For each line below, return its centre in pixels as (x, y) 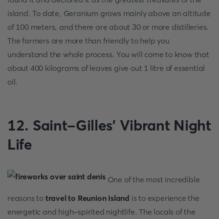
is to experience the (164, 198)
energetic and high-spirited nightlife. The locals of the (101, 212)
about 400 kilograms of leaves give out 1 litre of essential (106, 68)
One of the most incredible (153, 179)
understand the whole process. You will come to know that (108, 54)
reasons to (26, 198)
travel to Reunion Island (88, 198)
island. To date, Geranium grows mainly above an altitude (109, 13)
